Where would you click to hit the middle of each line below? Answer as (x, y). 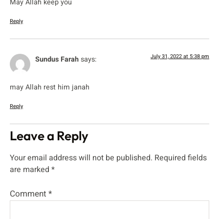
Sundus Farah (57, 60)
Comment (29, 194)
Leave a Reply (49, 136)
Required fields (181, 158)
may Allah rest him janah (50, 87)
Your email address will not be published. (81, 158)
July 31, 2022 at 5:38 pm (180, 57)
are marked (31, 170)
